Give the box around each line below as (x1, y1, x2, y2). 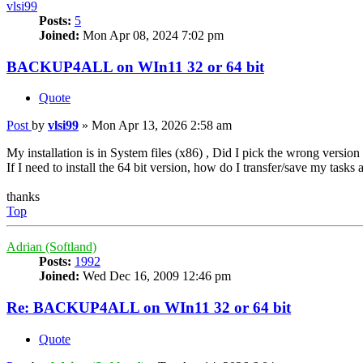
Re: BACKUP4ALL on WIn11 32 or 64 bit (6, 299, 291, 317)
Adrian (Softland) (6, 240, 96, 254)
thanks (6, 190, 40, 204)
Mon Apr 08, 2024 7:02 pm (79, 28, 224, 42)
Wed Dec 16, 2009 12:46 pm (79, 269, 231, 284)
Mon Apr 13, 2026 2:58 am (92, 118, 232, 133)
